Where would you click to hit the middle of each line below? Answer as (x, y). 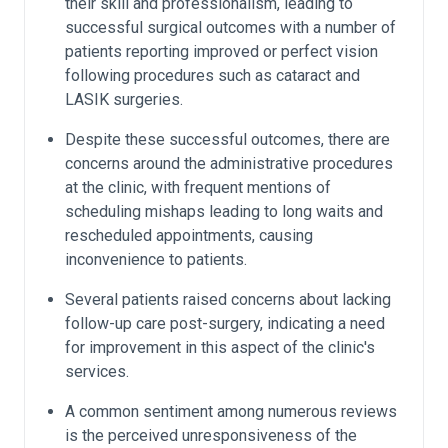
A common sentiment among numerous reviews (231, 411)
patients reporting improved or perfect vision (221, 51)
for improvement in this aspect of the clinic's (220, 347)
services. (97, 371)
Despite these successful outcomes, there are (227, 139)
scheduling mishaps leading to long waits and (224, 211)
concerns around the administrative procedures (229, 163)
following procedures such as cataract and (212, 75)
